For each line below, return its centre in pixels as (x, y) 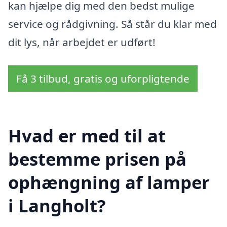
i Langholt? (57, 206)
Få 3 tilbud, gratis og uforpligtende (103, 78)
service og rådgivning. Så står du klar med (112, 24)
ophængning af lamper (109, 182)
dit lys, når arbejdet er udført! (82, 42)
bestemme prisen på (97, 159)
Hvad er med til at (87, 136)
